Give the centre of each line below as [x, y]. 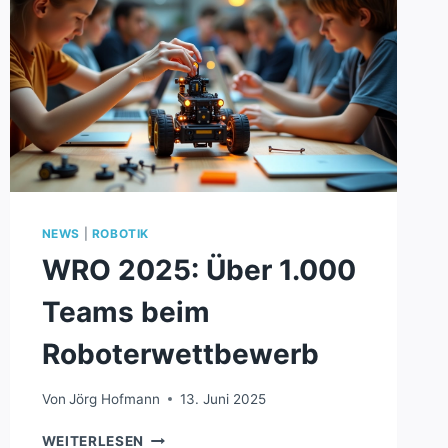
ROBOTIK [120, 234]
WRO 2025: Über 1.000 [198, 270]
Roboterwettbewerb [180, 354]
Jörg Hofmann [114, 398]
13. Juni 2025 [222, 398]
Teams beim [125, 312]
